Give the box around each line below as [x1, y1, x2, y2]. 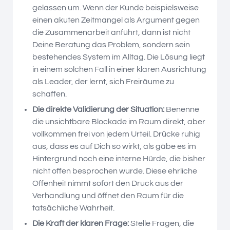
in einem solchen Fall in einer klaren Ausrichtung [32, 65, 206, 73]
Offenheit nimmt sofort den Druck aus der [32, 179, 183, 187]
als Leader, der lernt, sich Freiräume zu [32, 77, 174, 86]
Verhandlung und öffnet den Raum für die [32, 191, 184, 200]
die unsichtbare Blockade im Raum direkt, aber [32, 117, 205, 126]
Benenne [164, 105, 199, 113]
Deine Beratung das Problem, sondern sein [32, 40, 190, 49]
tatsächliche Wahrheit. [32, 203, 114, 212]
